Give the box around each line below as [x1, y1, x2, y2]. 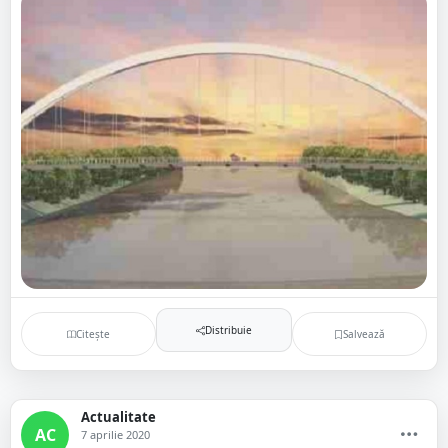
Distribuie [204, 322, 252, 337]
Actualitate [81, 408, 156, 426]
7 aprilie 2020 [81, 427, 150, 442]
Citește [76, 326, 111, 341]
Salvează [342, 326, 385, 341]
